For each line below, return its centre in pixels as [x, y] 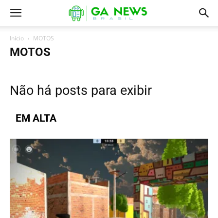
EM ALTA [36, 118]
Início [17, 38]
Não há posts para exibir [81, 91]
